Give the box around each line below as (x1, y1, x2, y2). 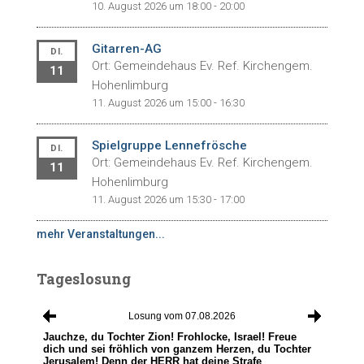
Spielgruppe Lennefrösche (91, 138, 247, 153)
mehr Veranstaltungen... (37, 227, 165, 240)
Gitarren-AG (91, 41, 162, 56)
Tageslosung (37, 269, 131, 288)
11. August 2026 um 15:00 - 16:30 (91, 97, 245, 109)
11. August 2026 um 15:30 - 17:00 (91, 193, 245, 206)
